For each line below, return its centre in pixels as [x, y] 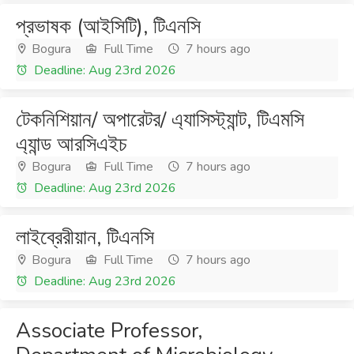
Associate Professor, [109, 331]
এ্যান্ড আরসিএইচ [72, 144]
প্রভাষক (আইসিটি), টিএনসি [108, 26]
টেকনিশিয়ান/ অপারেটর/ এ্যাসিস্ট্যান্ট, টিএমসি [160, 120]
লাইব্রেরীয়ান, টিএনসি [85, 237]
